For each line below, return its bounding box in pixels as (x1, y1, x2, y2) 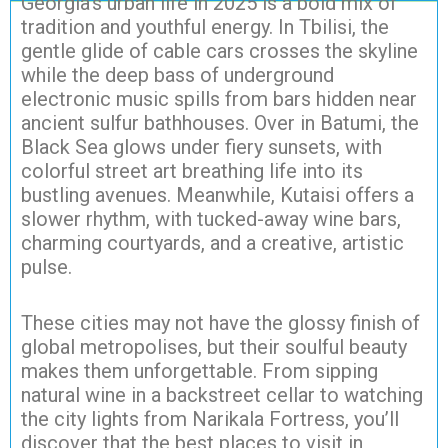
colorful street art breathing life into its (21, 159, 363, 184)
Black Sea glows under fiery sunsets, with (21, 135, 382, 160)
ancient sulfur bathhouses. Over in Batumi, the (21, 111, 419, 136)
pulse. (21, 255, 72, 280)
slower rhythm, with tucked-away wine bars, (21, 207, 401, 232)
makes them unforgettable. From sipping (21, 359, 378, 384)
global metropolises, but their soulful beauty (21, 335, 407, 360)
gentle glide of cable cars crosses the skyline (21, 39, 418, 64)
